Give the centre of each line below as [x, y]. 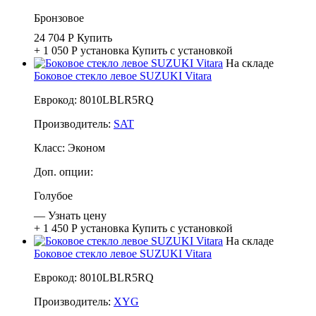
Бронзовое [59, 18]
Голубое [53, 195]
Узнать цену [77, 215]
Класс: [51, 147]
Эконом [86, 147]
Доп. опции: [63, 171]
